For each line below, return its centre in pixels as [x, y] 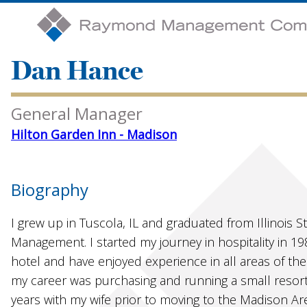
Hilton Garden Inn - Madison [94, 134]
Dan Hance [77, 71]
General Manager [77, 113]
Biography [50, 189]
